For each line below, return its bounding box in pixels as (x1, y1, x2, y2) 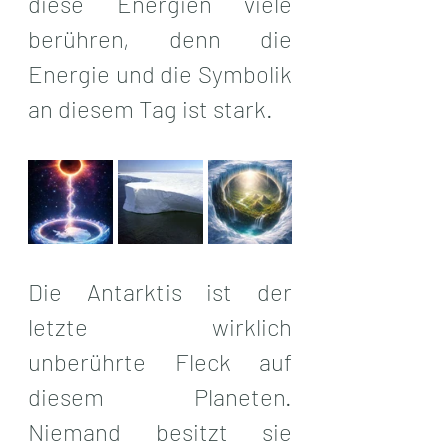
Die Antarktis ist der (28, 276, 292, 306)
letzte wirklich (28, 311, 292, 341)
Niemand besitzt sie (28, 416, 292, 446)
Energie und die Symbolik (28, 58, 292, 88)
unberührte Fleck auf (28, 346, 292, 376)
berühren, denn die (28, 23, 292, 53)
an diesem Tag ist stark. (28, 93, 273, 123)
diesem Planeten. (28, 381, 292, 411)
